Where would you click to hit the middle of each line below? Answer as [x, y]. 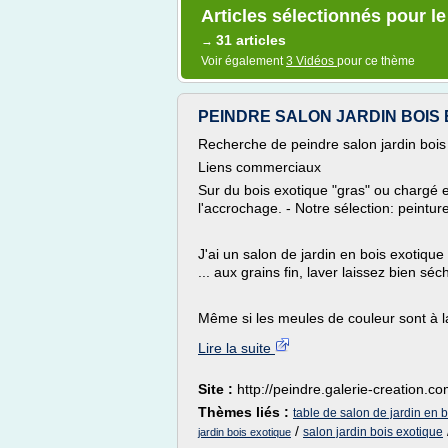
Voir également [243, 61]
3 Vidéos [311, 61]
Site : [217, 389]
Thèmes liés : [245, 412]
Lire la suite [236, 348]
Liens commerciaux [259, 167]
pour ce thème [376, 61]
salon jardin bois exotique [373, 432]
